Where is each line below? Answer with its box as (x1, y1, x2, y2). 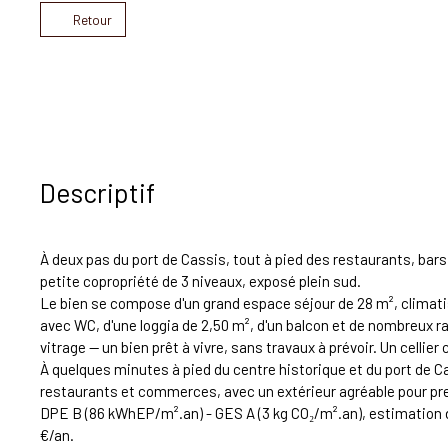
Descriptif (40, 176, 155, 209)
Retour (72, 11, 112, 28)
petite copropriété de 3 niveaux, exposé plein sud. (40, 272, 361, 291)
